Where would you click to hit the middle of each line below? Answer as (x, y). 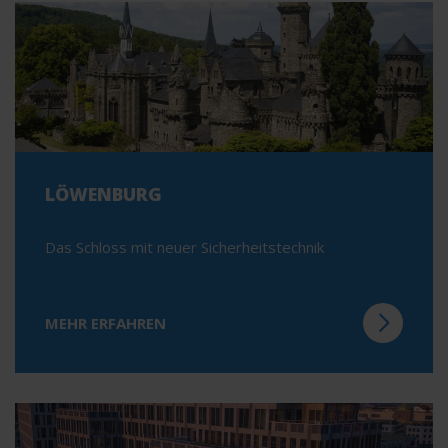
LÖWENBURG (103, 194)
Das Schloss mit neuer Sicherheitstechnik (184, 247)
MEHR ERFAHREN (105, 322)
